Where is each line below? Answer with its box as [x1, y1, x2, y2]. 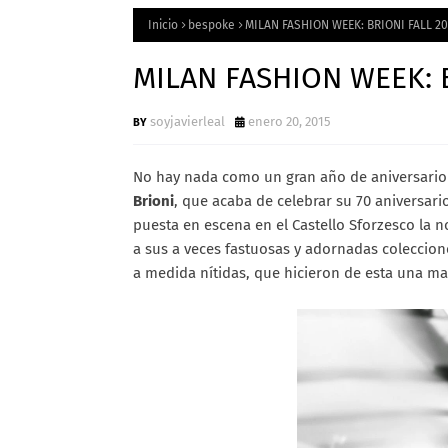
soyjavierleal [150, 114, 225, 129]
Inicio [148, 18, 178, 32]
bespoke [188, 18, 235, 32]
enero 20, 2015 [248, 114, 331, 129]
